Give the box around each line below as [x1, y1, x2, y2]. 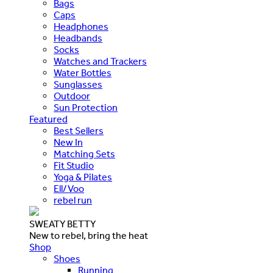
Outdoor [54, 90, 90, 102]
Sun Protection [54, 102, 118, 113]
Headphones [54, 21, 108, 32]
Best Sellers [54, 125, 104, 136]
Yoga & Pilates [54, 171, 112, 183]
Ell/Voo [54, 183, 84, 194]
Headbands [54, 32, 102, 44]
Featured [29, 113, 68, 125]
